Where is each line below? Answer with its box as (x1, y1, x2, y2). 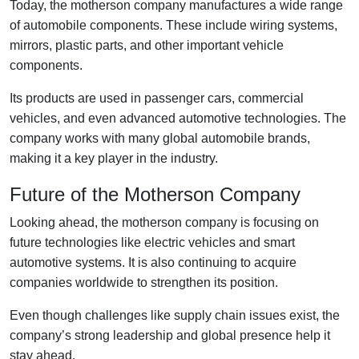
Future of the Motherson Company (10, 183, 301, 205)
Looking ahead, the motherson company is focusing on (10, 215, 319, 229)
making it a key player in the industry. (10, 151, 218, 165)
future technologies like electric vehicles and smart (10, 235, 295, 249)
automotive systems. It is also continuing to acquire (10, 255, 296, 269)
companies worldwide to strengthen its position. (10, 275, 278, 289)
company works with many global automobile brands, (10, 131, 310, 145)
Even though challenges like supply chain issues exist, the (10, 308, 340, 322)
